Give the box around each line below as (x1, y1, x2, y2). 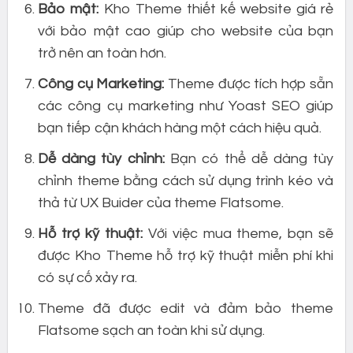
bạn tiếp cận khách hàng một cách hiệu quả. (38, 121, 322, 136)
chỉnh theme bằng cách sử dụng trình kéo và (38, 173, 334, 189)
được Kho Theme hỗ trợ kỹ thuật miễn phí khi (38, 247, 334, 263)
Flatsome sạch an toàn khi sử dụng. (38, 322, 266, 338)
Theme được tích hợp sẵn (164, 76, 334, 92)
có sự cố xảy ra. (38, 269, 138, 285)
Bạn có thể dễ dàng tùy (164, 151, 334, 167)
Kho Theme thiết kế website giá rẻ (103, 2, 334, 17)
